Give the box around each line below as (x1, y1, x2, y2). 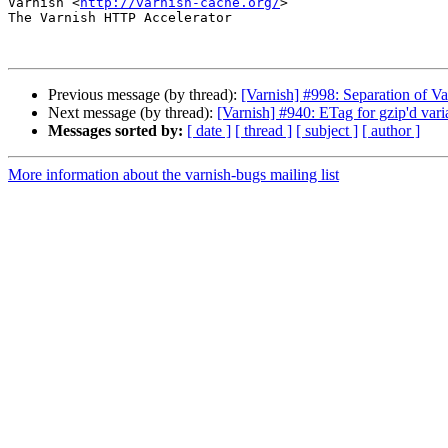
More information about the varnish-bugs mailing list (8, 166, 339, 184)
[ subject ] (296, 122, 358, 140)
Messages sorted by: (48, 122, 183, 140)
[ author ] (362, 122, 420, 140)
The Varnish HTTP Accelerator (8, 10, 232, 26)
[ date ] (187, 122, 231, 140)
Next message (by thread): (48, 104, 217, 122)
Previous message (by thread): (48, 86, 241, 104)
